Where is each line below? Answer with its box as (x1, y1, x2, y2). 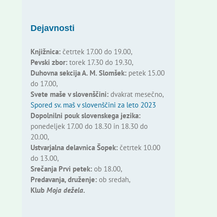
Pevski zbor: (30, 58, 67, 67)
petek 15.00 (126, 68, 165, 78)
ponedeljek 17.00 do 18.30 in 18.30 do (30, 122, 148, 131)
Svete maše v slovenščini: (30, 90, 108, 99)
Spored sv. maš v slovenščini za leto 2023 (30, 100, 156, 110)
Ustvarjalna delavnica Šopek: (30, 143, 118, 153)
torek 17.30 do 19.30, (67, 58, 133, 67)
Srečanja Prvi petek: (30, 164, 92, 174)
